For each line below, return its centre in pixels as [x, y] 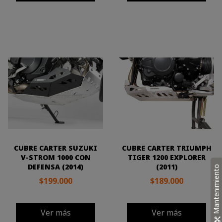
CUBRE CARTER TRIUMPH [166, 148]
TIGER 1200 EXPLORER [166, 157]
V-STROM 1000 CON [55, 157]
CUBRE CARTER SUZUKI [55, 148]
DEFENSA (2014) [55, 167]
